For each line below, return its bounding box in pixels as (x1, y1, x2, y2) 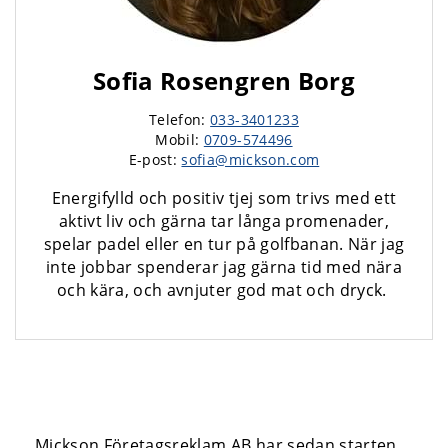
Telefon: (149, 110, 211, 129)
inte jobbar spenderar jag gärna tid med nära (46, 256, 402, 278)
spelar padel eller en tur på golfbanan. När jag (43, 233, 405, 255)
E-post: (128, 150, 182, 169)
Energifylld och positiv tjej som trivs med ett (51, 187, 397, 209)
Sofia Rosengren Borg (93, 64, 355, 97)
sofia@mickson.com (181, 150, 320, 169)
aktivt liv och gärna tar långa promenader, (58, 210, 390, 232)
